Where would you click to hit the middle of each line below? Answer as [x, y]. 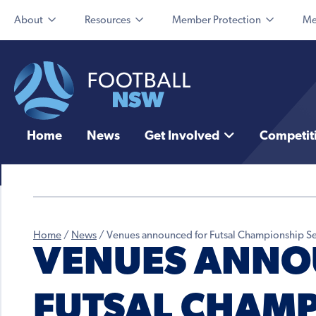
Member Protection [217, 21]
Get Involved [182, 137]
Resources [108, 21]
